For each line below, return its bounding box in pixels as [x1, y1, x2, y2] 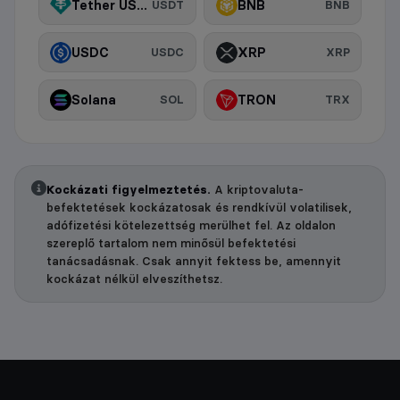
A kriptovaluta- [211, 182, 304, 197]
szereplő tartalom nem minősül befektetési [46, 236, 296, 251]
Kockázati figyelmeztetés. [46, 182, 211, 197]
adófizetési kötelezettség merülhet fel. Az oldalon [46, 218, 336, 233]
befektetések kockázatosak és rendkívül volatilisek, [46, 200, 352, 215]
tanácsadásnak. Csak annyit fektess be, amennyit [46, 254, 341, 269]
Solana [71, 91, 117, 108]
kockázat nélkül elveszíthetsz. [46, 271, 222, 287]
